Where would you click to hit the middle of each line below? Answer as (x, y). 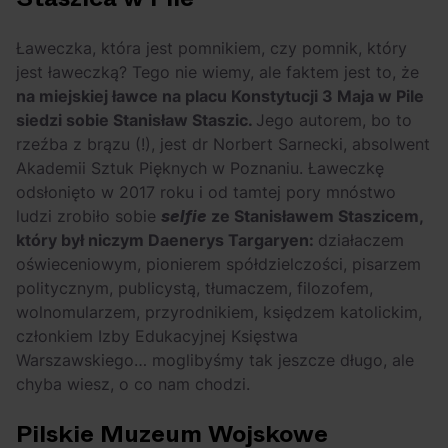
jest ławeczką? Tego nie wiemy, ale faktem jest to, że (217, 72)
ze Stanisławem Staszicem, (315, 216)
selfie (184, 216)
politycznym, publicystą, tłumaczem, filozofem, (194, 288)
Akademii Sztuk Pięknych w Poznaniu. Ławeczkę (200, 168)
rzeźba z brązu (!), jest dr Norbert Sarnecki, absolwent (223, 144)
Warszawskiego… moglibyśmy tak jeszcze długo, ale (215, 360)
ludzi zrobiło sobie (88, 216)
